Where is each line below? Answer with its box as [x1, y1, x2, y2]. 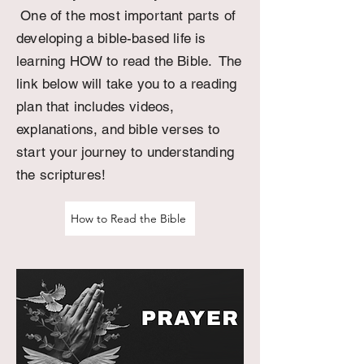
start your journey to [16, 144, 143, 160]
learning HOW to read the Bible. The [16, 53, 242, 69]
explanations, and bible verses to [16, 121, 220, 137]
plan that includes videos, [16, 98, 175, 115]
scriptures [39, 167, 102, 183]
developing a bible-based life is [16, 30, 206, 46]
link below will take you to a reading [16, 76, 237, 92]
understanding [142, 144, 234, 160]
